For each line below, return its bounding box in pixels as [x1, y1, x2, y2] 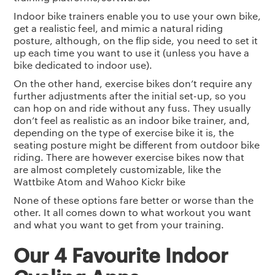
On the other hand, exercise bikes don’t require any [14, 77, 253, 90]
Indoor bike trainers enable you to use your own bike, [14, 9, 261, 23]
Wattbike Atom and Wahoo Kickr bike [14, 175, 186, 188]
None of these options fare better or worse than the [14, 193, 254, 207]
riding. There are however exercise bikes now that [14, 150, 245, 164]
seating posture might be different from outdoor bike [14, 138, 260, 152]
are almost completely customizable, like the [14, 163, 222, 176]
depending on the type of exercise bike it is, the [14, 126, 234, 139]
